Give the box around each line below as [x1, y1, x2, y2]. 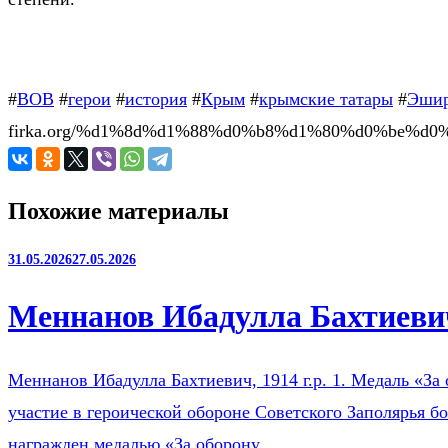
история [125, 89, 187, 110]
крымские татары [259, 89, 393, 110]
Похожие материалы [8, 198, 229, 225]
